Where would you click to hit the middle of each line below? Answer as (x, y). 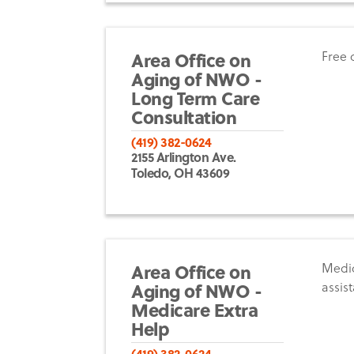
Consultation (184, 116)
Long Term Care (196, 97)
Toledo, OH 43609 (181, 173)
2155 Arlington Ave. (184, 157)
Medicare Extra (195, 309)
